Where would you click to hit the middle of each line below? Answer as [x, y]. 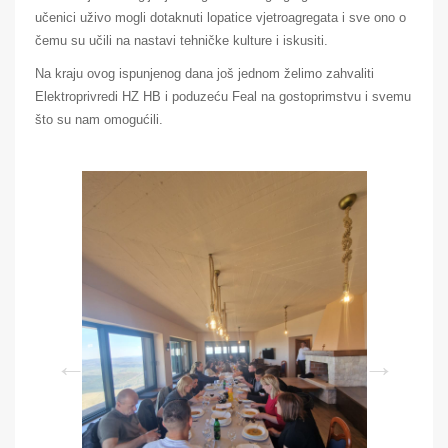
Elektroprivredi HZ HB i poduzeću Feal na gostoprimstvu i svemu [223, 96]
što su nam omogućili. [99, 119]
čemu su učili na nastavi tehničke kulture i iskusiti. [181, 40]
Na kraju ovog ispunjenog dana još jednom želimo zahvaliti [204, 73]
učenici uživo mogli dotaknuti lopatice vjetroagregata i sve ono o [220, 17]
